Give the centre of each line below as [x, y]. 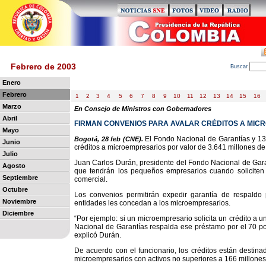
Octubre [15, 189]
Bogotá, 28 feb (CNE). [109, 139]
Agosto [14, 166]
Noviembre [19, 201]
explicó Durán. [98, 235]
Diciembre [18, 213]
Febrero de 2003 [43, 66]
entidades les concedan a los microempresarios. [152, 203]
